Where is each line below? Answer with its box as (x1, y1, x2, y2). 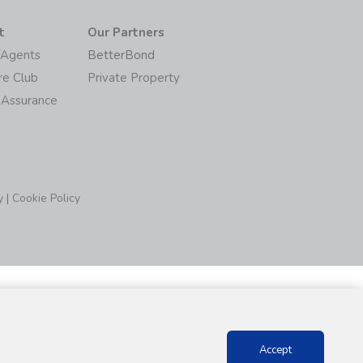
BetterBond (87, 46, 155, 63)
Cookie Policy (12, 190, 80, 206)
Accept (259, 343, 292, 357)
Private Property (87, 69, 180, 86)
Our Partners (87, 23, 164, 41)
